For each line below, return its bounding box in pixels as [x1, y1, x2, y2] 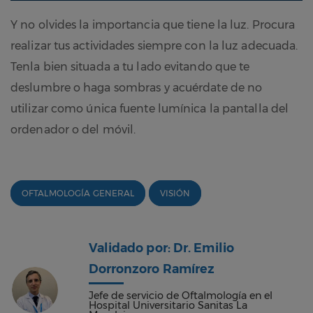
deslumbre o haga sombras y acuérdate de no [10, 81, 263, 95]
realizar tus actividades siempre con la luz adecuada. [10, 39, 298, 53]
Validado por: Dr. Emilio [88, 240, 234, 256]
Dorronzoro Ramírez [88, 261, 215, 277]
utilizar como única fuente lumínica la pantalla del [10, 102, 289, 116]
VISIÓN [159, 188, 191, 199]
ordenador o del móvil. [10, 123, 136, 137]
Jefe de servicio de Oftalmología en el [88, 289, 272, 302]
